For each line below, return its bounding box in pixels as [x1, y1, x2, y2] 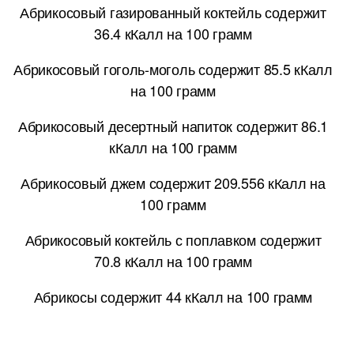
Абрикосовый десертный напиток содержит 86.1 [17, 115, 329, 136]
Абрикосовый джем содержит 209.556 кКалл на [21, 171, 326, 193]
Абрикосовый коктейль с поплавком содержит [24, 228, 322, 250]
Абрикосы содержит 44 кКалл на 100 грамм [33, 285, 313, 307]
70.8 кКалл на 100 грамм [94, 250, 252, 271]
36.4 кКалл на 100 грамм [94, 22, 252, 43]
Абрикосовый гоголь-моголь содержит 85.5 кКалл [13, 58, 333, 79]
